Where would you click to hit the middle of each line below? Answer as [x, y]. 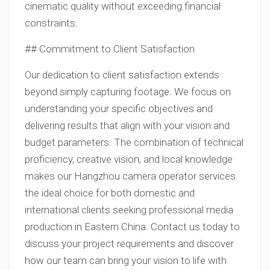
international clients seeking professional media [129, 210]
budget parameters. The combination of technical [134, 142]
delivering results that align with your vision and [127, 125]
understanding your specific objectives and [119, 108]
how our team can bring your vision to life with [126, 260]
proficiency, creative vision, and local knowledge [129, 159]
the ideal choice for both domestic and [110, 193]
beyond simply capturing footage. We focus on [128, 92]
